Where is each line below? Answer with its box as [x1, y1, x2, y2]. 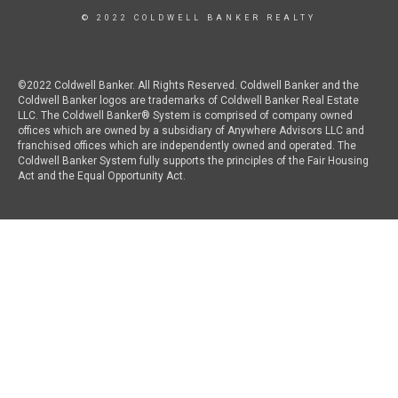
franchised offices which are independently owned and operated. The [18, 139, 356, 152]
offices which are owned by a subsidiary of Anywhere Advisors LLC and [18, 123, 364, 137]
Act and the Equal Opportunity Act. [18, 169, 188, 182]
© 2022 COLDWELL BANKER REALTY [82, 12, 316, 22]
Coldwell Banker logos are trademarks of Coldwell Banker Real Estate [18, 93, 359, 107]
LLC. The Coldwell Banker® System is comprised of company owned [18, 108, 353, 122]
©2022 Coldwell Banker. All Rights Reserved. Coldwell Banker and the [18, 78, 359, 92]
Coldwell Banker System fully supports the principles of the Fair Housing [18, 154, 369, 167]
